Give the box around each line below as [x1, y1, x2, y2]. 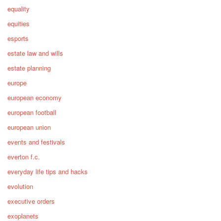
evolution [7, 182, 33, 191]
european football [7, 108, 56, 117]
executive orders [7, 196, 55, 206]
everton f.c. [7, 152, 40, 162]
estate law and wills [7, 48, 63, 58]
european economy [7, 93, 62, 103]
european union [7, 122, 51, 132]
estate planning [7, 63, 51, 73]
